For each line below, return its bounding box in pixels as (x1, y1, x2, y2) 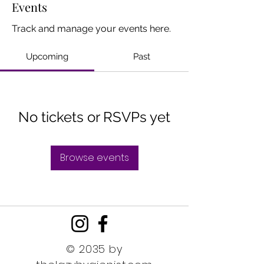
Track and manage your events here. (12, 23, 171, 34)
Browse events (60, 151, 129, 164)
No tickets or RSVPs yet (18, 108, 170, 126)
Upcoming (26, 51, 68, 62)
